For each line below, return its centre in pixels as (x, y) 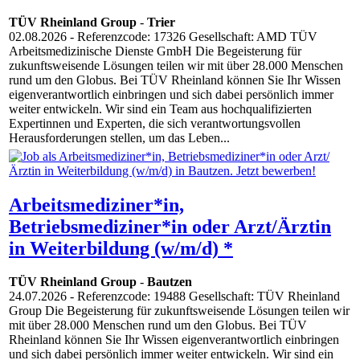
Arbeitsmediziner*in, (96, 205)
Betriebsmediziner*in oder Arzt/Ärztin (170, 226)
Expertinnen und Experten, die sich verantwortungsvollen (155, 124)
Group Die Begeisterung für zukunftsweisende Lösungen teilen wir (179, 311)
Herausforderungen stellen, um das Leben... (119, 138)
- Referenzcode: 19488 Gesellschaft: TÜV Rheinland (203, 297)
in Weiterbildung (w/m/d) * (121, 248)
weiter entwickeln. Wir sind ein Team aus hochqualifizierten (160, 109)
